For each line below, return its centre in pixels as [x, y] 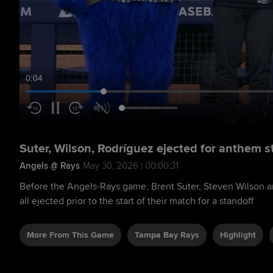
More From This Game [70, 235]
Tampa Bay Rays [167, 235]
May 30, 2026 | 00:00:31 [131, 165]
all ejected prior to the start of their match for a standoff [136, 201]
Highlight [238, 235]
